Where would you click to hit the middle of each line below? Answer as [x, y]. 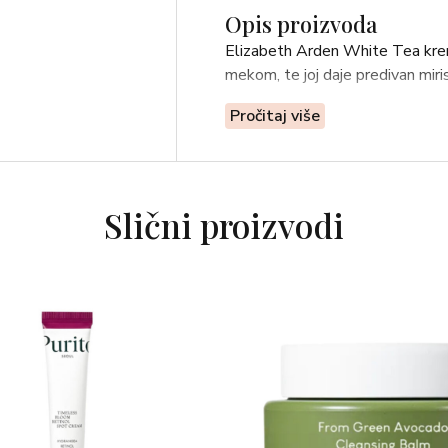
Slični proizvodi [224, 225]
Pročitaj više [274, 116]
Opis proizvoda [300, 24]
